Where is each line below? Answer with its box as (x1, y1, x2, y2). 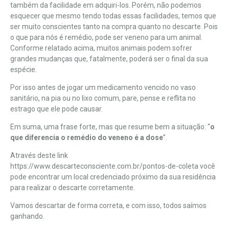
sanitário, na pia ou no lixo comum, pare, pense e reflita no (10, 94, 196, 102)
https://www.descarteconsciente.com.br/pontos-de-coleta (10, 162, 200, 170)
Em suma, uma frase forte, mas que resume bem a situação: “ (10, 122, 210, 131)
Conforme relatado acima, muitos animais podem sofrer (10, 43, 192, 52)
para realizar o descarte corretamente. (10, 183, 136, 192)
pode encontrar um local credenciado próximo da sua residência (10, 172, 216, 181)
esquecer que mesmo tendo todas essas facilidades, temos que (10, 11, 216, 20)
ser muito (10, 22, 42, 31)
